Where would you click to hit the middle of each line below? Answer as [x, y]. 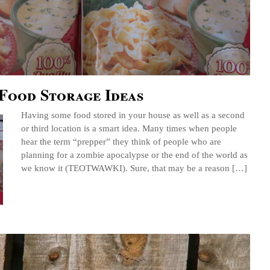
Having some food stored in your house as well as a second [133, 115]
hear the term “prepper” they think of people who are [121, 142]
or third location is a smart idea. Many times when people [129, 128]
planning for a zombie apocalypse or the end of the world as [134, 155]
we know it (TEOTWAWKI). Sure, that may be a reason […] [134, 168]
